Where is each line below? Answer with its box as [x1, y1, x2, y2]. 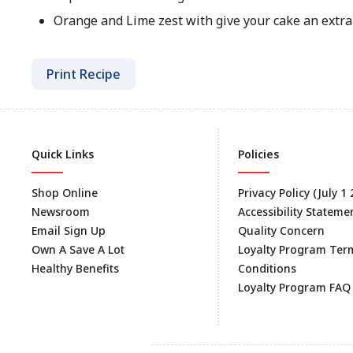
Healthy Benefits [32, 261, 119, 276]
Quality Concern [238, 223, 325, 238]
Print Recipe [46, 65, 121, 83]
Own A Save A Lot [32, 242, 124, 257]
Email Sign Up [32, 223, 106, 238]
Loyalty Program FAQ [238, 280, 351, 295]
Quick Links [32, 147, 94, 162]
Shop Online [32, 185, 98, 200]
